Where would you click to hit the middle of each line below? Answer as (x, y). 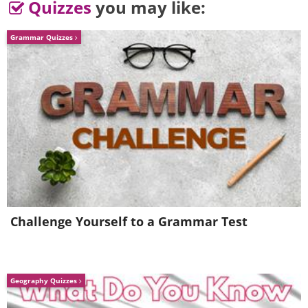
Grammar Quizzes (43, 37)
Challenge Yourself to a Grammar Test (129, 222)
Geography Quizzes (45, 281)
